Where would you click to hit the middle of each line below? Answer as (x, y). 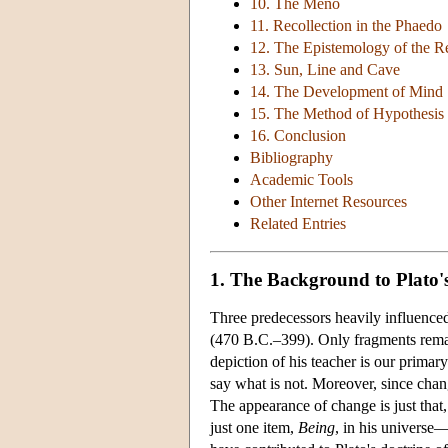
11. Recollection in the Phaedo (346, 26)
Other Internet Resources (328, 202)
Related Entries (298, 224)
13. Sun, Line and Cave (325, 70)
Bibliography (291, 158)
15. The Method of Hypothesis (347, 114)
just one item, (254, 427)
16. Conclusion (298, 136)
